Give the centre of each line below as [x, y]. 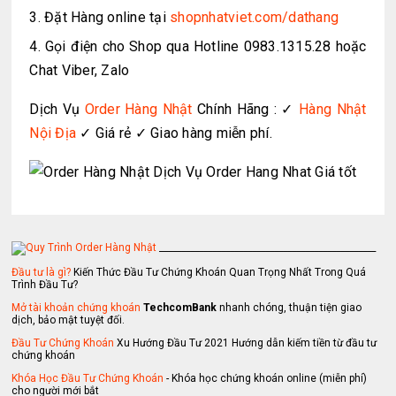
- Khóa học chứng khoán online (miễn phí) [266, 379]
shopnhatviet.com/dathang [255, 18]
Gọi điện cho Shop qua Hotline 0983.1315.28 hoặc [206, 47]
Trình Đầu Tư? [45, 285]
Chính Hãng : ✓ [246, 110]
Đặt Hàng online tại [107, 18]
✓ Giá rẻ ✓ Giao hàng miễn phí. [174, 133]
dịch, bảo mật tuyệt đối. [69, 320]
